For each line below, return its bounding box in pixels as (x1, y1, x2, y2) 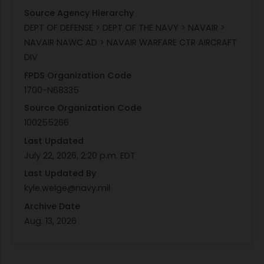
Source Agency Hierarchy (24, 6, 134, 19)
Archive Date (24, 200, 80, 212)
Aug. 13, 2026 (24, 214, 77, 227)
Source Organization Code (24, 102, 141, 114)
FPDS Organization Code (24, 69, 131, 81)
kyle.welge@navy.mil (24, 182, 110, 194)
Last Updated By (24, 167, 96, 180)
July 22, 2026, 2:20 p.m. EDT (24, 149, 136, 161)
